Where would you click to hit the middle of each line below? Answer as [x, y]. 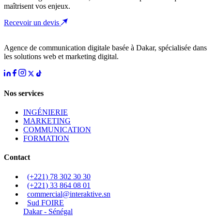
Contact [17, 157]
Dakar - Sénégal [48, 211]
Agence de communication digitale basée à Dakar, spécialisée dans [105, 48]
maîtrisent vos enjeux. [37, 6]
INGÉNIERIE [46, 112]
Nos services [24, 93]
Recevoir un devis [32, 23]
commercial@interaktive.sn [69, 194]
